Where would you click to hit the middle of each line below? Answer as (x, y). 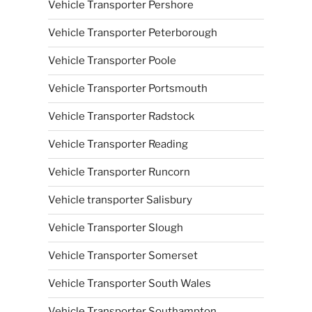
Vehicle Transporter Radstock (121, 116)
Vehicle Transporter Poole (112, 61)
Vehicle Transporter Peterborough (132, 33)
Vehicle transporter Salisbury (120, 200)
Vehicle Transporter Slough (115, 228)
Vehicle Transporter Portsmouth (127, 88)
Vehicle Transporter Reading (118, 144)
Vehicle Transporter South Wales (129, 283)
